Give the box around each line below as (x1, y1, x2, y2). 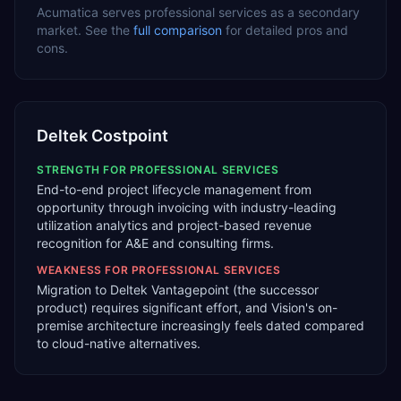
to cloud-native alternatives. (37, 336, 200, 351)
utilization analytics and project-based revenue (37, 218, 311, 233)
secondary (298, 4, 360, 20)
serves (98, 4, 144, 20)
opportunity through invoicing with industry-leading (37, 200, 337, 215)
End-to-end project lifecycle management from (37, 182, 311, 197)
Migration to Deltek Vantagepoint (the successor (37, 282, 319, 297)
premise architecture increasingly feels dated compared (37, 318, 364, 333)
